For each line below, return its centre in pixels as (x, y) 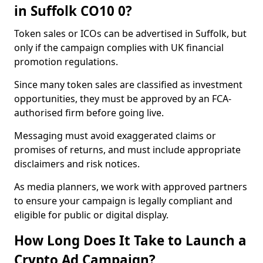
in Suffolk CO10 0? (73, 11)
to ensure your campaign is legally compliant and (123, 201)
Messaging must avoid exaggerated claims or (115, 136)
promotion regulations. (67, 62)
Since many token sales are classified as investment (128, 85)
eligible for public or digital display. (91, 215)
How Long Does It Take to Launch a (130, 240)
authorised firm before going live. (90, 113)
